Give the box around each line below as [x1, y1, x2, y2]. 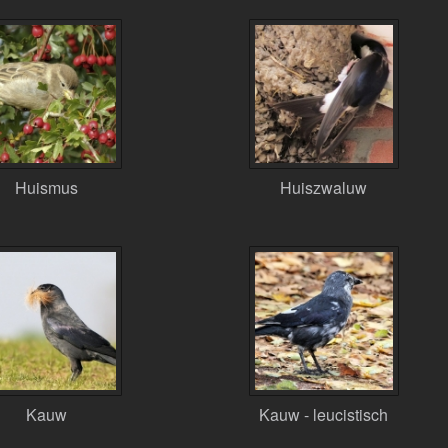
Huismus [15, 176, 79, 199]
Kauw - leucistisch [259, 403, 389, 426]
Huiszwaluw [280, 176, 368, 199]
